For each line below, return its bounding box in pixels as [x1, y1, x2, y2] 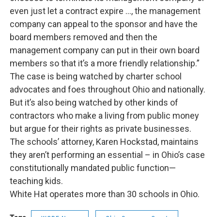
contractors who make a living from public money [10, 110, 199, 121]
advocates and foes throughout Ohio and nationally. [10, 84, 205, 94]
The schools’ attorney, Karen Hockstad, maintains [10, 137, 199, 147]
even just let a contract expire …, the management [10, 6, 201, 16]
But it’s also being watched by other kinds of [10, 97, 178, 108]
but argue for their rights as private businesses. [10, 124, 193, 134]
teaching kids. [10, 176, 65, 186]
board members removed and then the [10, 32, 157, 42]
